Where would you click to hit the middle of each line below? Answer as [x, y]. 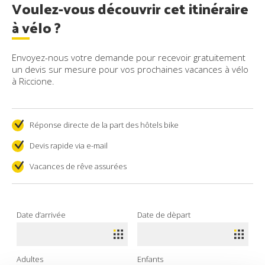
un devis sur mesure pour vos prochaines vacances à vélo [130, 69]
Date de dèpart [164, 215]
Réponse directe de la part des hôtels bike [104, 125]
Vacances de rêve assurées [78, 166]
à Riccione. [33, 81]
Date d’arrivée [41, 215]
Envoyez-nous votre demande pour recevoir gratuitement [129, 57]
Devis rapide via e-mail [69, 146]
